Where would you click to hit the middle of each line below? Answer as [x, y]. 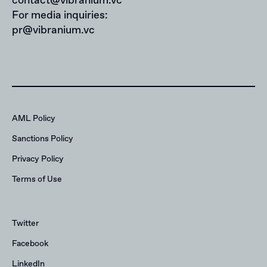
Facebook [30, 243]
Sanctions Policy [43, 139]
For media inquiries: [60, 15]
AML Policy [34, 118]
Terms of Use [37, 179]
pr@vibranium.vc [53, 30]
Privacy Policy [38, 159]
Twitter [25, 223]
